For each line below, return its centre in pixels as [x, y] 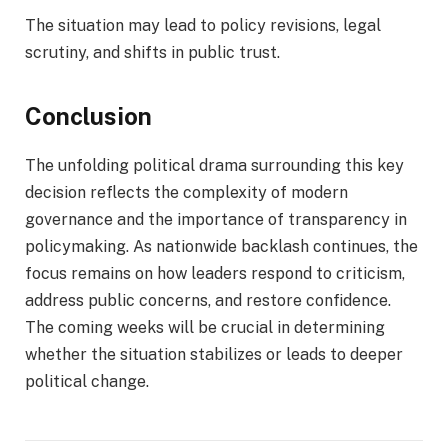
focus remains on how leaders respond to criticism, [215, 274]
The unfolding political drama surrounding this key [214, 166]
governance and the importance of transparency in [216, 220]
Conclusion [88, 116]
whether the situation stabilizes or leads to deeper [214, 355]
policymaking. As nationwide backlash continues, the [221, 247]
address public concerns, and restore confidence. [208, 301]
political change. [87, 382]
